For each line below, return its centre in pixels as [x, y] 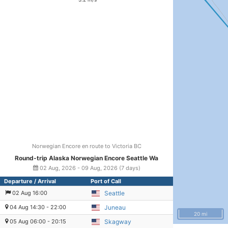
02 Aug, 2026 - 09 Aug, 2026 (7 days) [89, 168]
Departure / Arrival [30, 181]
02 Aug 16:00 [29, 193]
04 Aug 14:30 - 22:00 [37, 207]
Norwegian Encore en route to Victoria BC [87, 146]
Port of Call [106, 181]
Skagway [118, 222]
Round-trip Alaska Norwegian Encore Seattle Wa [87, 158]
